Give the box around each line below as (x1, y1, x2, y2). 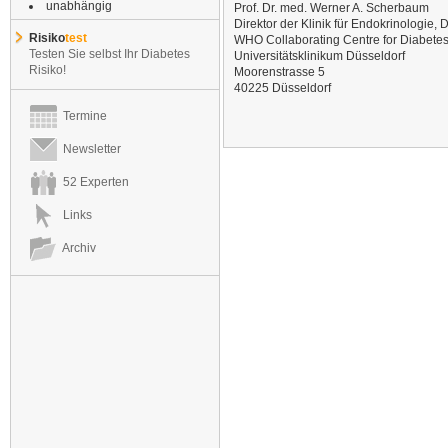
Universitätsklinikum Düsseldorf (234, 48, 405, 63)
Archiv (57, 240, 96, 255)
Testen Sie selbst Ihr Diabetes (29, 47, 190, 61)
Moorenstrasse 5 (234, 64, 325, 79)
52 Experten (57, 174, 129, 189)
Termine (57, 108, 107, 123)
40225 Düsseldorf (234, 80, 331, 95)
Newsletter (57, 141, 121, 156)
